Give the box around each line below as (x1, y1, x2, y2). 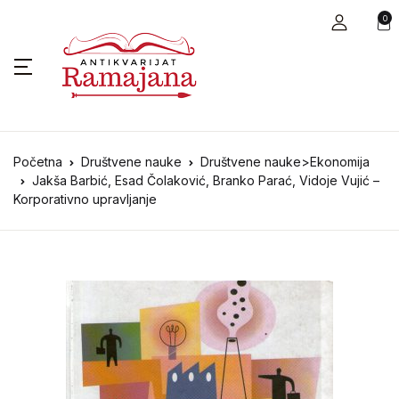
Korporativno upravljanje (13, 191, 157, 207)
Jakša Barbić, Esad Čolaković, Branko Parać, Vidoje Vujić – (32, 173, 379, 188)
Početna (13, 154, 62, 169)
